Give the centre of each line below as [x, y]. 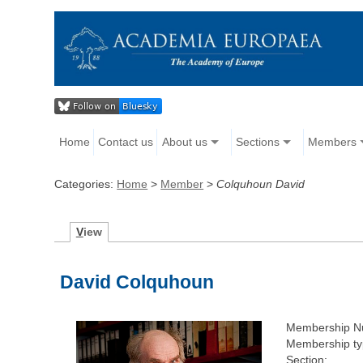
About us [184, 142]
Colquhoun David [261, 184]
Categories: [86, 184]
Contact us [126, 142]
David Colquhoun [137, 282]
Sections [257, 142]
